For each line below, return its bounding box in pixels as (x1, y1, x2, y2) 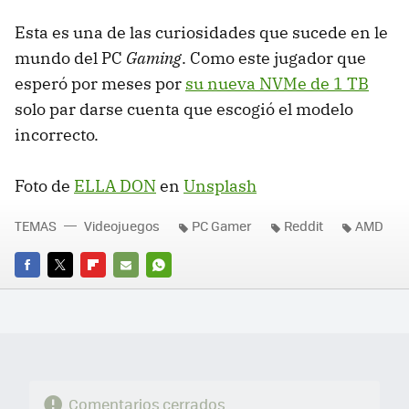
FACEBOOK (15, 280, 76, 299)
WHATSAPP (146, 280, 212, 299)
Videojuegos (84, 216, 160, 236)
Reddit (284, 216, 323, 236)
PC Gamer (192, 216, 252, 236)
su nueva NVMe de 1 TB (185, 73, 369, 95)
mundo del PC (15, 47, 126, 69)
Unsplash (184, 175, 257, 197)
